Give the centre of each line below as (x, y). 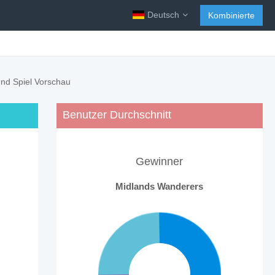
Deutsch (163, 15)
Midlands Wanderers (160, 187)
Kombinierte (231, 15)
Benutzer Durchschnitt (117, 115)
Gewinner (160, 161)
